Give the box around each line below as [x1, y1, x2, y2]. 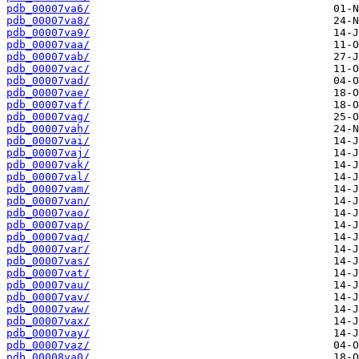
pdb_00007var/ [6, 243, 90, 256]
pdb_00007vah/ [6, 123, 90, 135]
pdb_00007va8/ [6, 14, 90, 27]
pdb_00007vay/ [6, 327, 90, 340]
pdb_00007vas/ [6, 255, 90, 268]
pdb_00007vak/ [6, 159, 90, 171]
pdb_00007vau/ [6, 279, 90, 292]
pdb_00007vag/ [6, 111, 90, 123]
